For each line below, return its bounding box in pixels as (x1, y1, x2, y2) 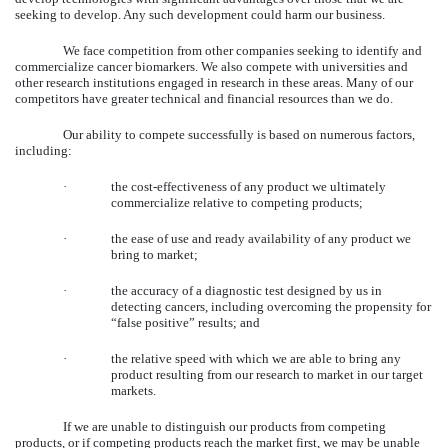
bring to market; (111, 246, 198, 262)
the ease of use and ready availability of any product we (111, 230, 411, 246)
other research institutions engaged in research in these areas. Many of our (15, 74, 413, 90)
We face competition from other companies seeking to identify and (63, 42, 422, 58)
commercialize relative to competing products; (111, 194, 363, 210)
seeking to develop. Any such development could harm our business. (15, 6, 385, 22)
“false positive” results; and (111, 314, 260, 330)
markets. (111, 382, 156, 398)
